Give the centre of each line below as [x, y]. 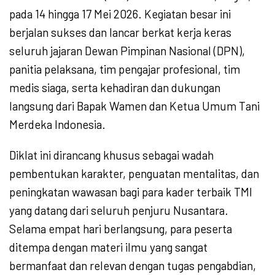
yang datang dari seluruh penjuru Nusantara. [119, 210]
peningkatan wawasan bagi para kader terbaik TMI [131, 192]
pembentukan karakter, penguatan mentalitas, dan [134, 173]
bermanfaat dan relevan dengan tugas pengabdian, [133, 265]
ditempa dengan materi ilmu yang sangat [108, 247]
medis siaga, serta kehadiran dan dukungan [115, 87]
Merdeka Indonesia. [57, 124]
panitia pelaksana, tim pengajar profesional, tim [125, 69]
